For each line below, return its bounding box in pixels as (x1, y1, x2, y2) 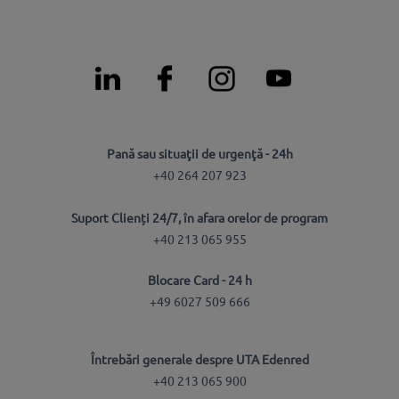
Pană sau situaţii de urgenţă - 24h (106, 144, 293, 161)
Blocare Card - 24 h (147, 272, 252, 289)
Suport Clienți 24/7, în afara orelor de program (71, 208, 328, 225)
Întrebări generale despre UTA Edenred (90, 350, 309, 367)
